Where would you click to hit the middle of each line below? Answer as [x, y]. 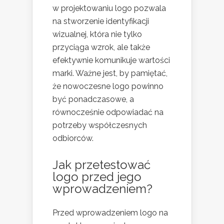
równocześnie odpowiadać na [108, 112]
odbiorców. [73, 138]
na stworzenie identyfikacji [101, 21]
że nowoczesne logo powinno [108, 86]
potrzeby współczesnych [100, 125]
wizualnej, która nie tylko [97, 34]
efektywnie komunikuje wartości [111, 60]
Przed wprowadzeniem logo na [110, 212]
